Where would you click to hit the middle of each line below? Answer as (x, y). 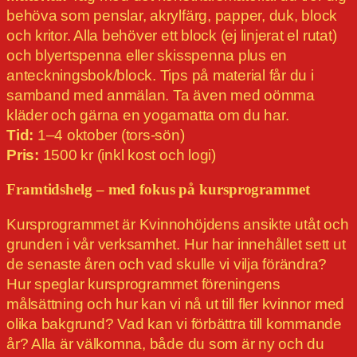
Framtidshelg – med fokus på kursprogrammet (158, 190)
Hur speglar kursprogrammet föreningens (143, 284)
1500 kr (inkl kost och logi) (127, 155)
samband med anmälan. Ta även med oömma (161, 96)
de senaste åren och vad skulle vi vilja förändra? (167, 265)
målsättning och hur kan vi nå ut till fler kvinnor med (176, 304)
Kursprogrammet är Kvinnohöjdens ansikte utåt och (178, 225)
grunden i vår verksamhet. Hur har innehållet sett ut (176, 245)
